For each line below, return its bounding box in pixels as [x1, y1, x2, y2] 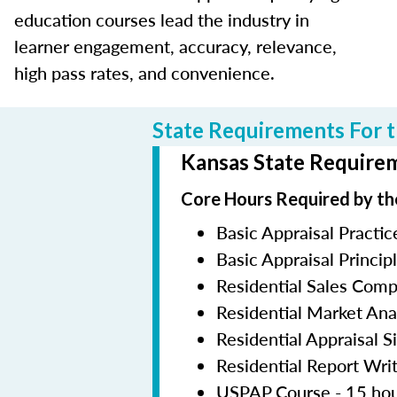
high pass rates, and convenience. [14, 60, 275, 86]
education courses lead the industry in [14, 7, 309, 33]
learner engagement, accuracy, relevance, [14, 34, 337, 59]
